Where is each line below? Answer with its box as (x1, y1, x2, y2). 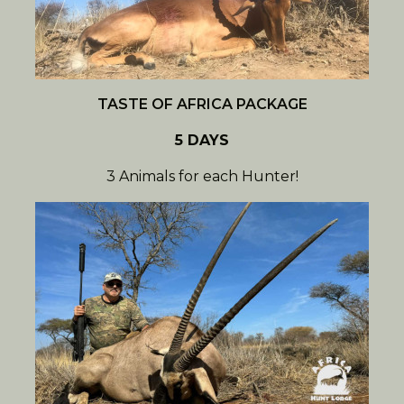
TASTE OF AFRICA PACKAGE (96, 96, 308, 113)
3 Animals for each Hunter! (106, 168, 298, 185)
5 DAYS (175, 132, 229, 149)
